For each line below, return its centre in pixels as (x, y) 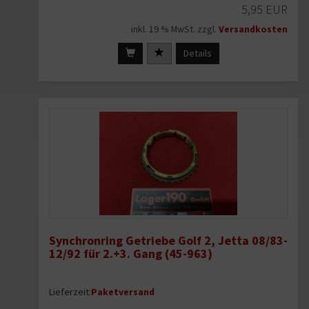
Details (197, 53)
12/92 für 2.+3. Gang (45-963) (131, 254)
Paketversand (123, 292)
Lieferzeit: (70, 292)
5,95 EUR (265, 10)
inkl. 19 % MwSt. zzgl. (175, 29)
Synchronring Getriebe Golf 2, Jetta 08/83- (168, 241)
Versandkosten (253, 29)
